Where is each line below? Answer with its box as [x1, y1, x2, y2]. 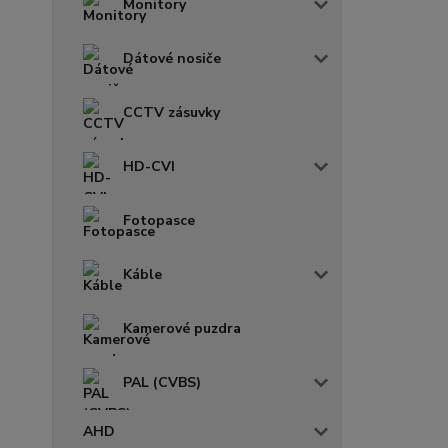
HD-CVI [123, 156, 175, 176]
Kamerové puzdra [123, 318, 241, 338]
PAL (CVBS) [123, 372, 201, 392]
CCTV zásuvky [123, 102, 220, 122]
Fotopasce [123, 210, 195, 230]
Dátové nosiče [123, 48, 221, 68]
